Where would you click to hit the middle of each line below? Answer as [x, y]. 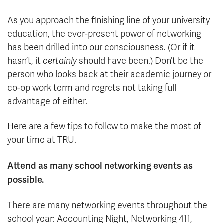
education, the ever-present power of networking [104, 34]
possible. [26, 180]
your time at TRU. [42, 140]
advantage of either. [47, 101]
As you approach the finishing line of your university [109, 21]
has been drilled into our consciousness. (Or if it [101, 48]
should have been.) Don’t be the [140, 61]
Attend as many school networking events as [100, 166]
